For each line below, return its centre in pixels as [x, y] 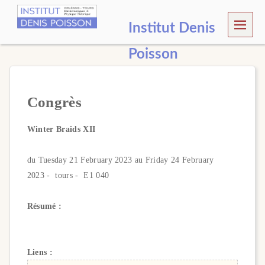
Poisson [153, 54]
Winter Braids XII [61, 129]
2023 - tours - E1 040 [68, 175]
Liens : [40, 252]
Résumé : [44, 206]
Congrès [54, 102]
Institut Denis [172, 28]
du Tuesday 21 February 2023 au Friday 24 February [120, 159]
